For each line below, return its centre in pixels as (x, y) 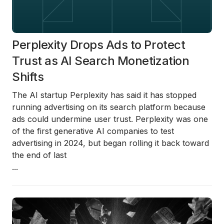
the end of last (39, 155)
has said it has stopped (152, 95)
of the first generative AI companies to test (93, 131)
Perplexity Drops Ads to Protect (99, 45)
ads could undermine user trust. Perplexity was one (110, 119)
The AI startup (41, 95)
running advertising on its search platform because (109, 107)
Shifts (28, 77)
